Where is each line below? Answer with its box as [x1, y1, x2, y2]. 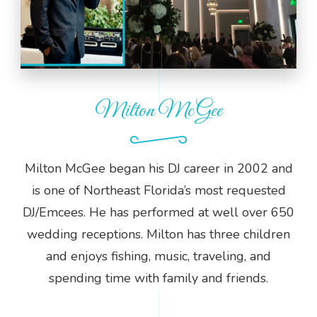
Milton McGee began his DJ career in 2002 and [24, 160, 293, 178]
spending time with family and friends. [49, 270, 268, 287]
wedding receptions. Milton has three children [27, 226, 290, 243]
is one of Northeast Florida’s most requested [31, 182, 286, 200]
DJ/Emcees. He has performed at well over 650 [23, 204, 294, 221]
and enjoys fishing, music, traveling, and [46, 248, 271, 265]
